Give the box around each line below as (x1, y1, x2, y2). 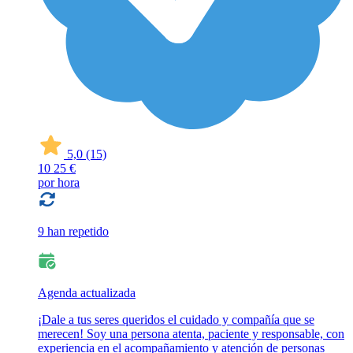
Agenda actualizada (38, 286, 136, 300)
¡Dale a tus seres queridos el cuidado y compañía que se (38, 313, 314, 327)
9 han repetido (38, 225, 109, 239)
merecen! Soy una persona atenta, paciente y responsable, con (38, 327, 344, 341)
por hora (38, 176, 80, 190)
